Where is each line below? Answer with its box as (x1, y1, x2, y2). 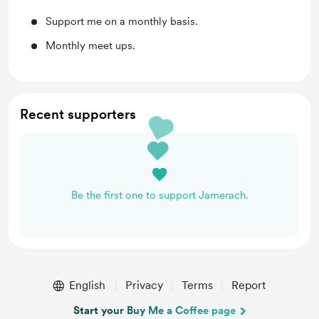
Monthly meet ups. (46, 39, 135, 52)
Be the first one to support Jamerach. (70, 189, 249, 202)
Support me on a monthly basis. (46, 15, 198, 28)
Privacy (125, 278, 163, 292)
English (68, 278, 105, 292)
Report (231, 278, 266, 292)
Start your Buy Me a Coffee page (73, 304, 236, 317)
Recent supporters (20, 106, 136, 122)
